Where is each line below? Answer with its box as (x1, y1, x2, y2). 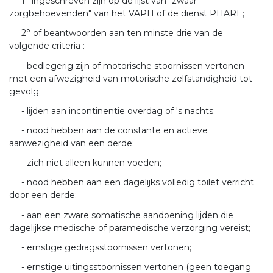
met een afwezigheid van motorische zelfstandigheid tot (9, 73, 252, 84)
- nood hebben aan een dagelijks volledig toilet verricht (21, 177, 254, 188)
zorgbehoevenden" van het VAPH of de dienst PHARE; (9, 8, 244, 19)
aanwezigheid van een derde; (9, 137, 134, 149)
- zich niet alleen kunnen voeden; (21, 157, 161, 169)
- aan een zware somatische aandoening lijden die (21, 209, 233, 221)
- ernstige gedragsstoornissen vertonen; (21, 241, 191, 253)
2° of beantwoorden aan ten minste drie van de (21, 27, 223, 39)
